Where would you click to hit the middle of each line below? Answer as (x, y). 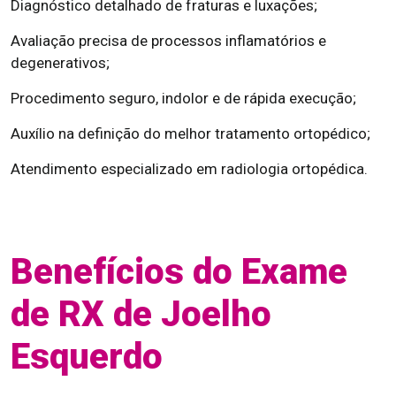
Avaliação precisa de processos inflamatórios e (168, 41)
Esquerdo (87, 357)
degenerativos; (60, 63)
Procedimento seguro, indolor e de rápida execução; (183, 98)
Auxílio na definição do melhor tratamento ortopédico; (190, 133)
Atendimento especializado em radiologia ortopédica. (189, 169)
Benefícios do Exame (179, 272)
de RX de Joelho (141, 314)
